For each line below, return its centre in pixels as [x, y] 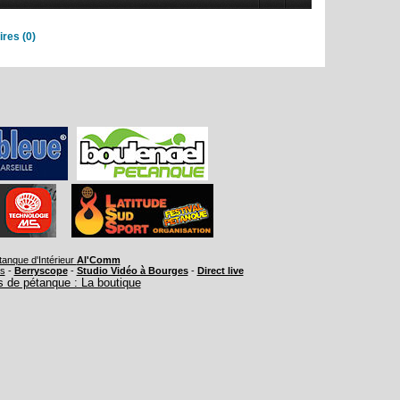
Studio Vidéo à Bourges [132, 270]
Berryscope [41, 270]
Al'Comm [98, 259]
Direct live [220, 270]
